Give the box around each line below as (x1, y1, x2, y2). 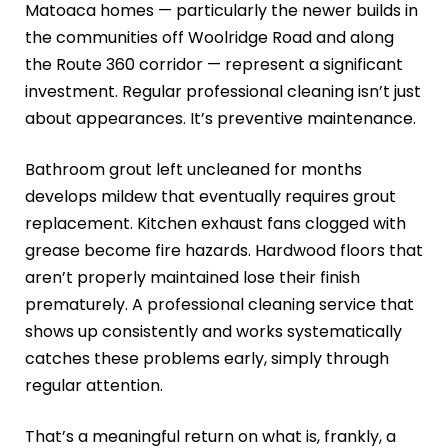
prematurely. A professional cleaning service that (25, 293, 414, 317)
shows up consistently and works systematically (25, 320, 402, 344)
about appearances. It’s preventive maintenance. (25, 107, 416, 131)
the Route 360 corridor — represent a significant (25, 53, 403, 77)
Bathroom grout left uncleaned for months (25, 158, 362, 182)
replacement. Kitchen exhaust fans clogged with (25, 212, 406, 236)
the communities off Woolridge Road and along (25, 26, 394, 50)
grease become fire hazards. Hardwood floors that (25, 239, 423, 263)
